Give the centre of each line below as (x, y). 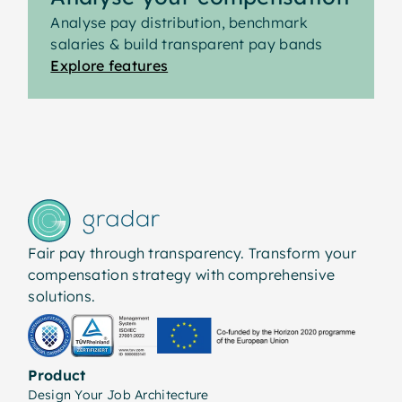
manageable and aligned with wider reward (198, 15)
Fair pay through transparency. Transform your (192, 253)
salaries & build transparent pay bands (187, 44)
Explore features (109, 66)
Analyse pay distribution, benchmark (179, 23)
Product (57, 376)
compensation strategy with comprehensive (182, 275)
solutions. (62, 297)
